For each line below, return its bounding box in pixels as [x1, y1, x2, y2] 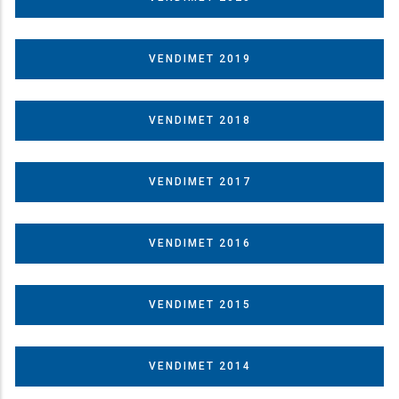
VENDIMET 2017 [148, 175, 251, 188]
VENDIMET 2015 [148, 297, 251, 311]
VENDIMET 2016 [148, 236, 251, 249]
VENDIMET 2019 [148, 52, 251, 65]
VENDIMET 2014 [148, 359, 251, 372]
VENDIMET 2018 [148, 113, 251, 126]
